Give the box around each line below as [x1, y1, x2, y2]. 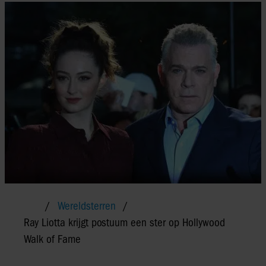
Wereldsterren [58, 199, 116, 213]
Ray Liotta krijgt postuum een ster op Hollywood [24, 216, 225, 229]
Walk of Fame [24, 232, 81, 246]
